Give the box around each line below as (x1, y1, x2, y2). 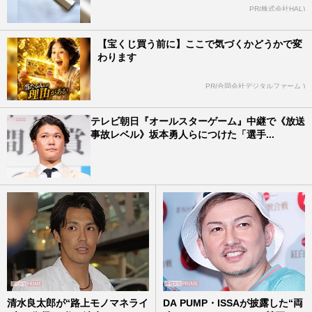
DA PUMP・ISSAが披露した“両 (163, 297, 303, 309)
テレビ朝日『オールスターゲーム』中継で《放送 (91, 115, 305, 127)
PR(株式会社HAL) (249, 4, 305, 13)
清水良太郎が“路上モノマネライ (7, 297, 148, 309)
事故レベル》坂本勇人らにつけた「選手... (91, 128, 274, 140)
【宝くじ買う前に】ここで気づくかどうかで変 (97, 38, 302, 49)
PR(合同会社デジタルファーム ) (205, 81, 305, 90)
